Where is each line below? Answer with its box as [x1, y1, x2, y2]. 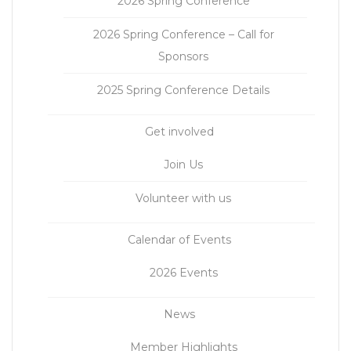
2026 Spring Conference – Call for [92, 27, 274, 42]
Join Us [164, 157, 203, 172]
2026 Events [149, 266, 218, 280]
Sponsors [158, 49, 208, 64]
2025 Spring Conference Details [97, 83, 270, 98]
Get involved [145, 125, 214, 139]
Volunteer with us [136, 191, 231, 206]
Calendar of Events [128, 233, 231, 248]
